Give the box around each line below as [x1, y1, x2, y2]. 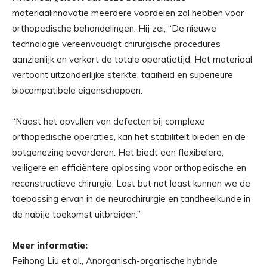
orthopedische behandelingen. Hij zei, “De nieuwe [12, 23, 216, 35]
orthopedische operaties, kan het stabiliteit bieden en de [12, 131, 246, 143]
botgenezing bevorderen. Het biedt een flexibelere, [12, 147, 223, 159]
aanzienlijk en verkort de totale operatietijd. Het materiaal [12, 54, 252, 66]
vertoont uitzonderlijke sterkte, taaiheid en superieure [12, 69, 233, 81]
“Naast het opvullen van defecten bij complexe [12, 116, 205, 128]
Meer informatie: [12, 240, 88, 252]
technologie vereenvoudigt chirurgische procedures [12, 38, 221, 50]
